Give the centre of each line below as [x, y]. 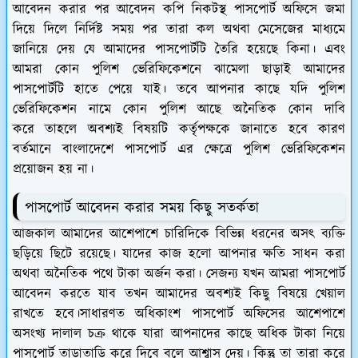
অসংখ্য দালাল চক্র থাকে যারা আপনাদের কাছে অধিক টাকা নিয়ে [179, 334]
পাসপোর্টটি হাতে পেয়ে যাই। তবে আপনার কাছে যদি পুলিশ [179, 90]
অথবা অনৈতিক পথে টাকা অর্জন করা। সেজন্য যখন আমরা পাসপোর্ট [179, 274]
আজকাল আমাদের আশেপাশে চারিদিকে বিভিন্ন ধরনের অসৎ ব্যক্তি [179, 235]
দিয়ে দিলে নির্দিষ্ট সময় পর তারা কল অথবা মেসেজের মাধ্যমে [179, 30]
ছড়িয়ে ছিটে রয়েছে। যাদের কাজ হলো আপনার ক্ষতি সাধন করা [179, 255]
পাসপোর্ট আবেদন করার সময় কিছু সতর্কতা [142, 209]
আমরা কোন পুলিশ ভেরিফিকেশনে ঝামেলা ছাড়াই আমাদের [179, 70]
